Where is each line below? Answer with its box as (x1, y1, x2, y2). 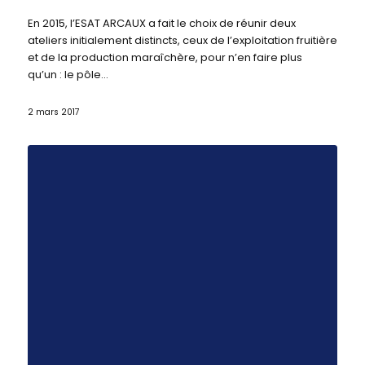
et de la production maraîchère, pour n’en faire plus (27, 49, 302, 65)
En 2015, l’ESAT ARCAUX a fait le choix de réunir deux (27, 15, 296, 31)
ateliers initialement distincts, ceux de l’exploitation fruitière (27, 32, 337, 48)
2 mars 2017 (27, 105, 80, 118)
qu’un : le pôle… (27, 66, 108, 82)
